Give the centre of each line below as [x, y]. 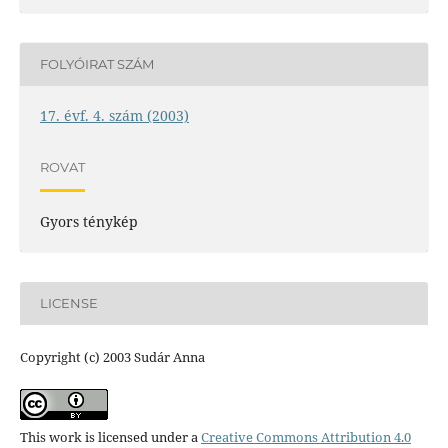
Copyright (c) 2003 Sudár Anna [112, 356]
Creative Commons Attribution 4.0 [305, 436]
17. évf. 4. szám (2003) [114, 115]
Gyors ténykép [88, 221]
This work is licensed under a [110, 436]
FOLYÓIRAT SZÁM [96, 64]
